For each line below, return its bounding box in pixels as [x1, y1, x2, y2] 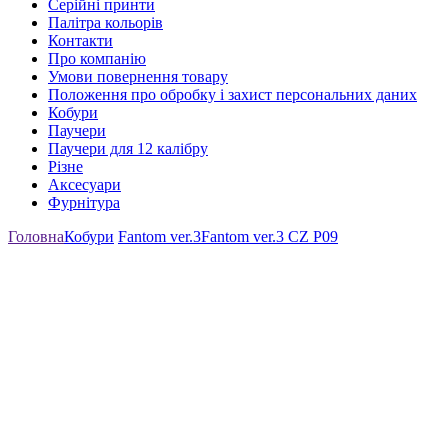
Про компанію [48, 49, 146, 67]
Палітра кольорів [48, 13, 163, 31]
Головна [8, 227, 64, 245]
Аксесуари [48, 175, 121, 193]
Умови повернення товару [48, 67, 228, 85]
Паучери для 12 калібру [48, 139, 208, 157]
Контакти [48, 31, 113, 49]
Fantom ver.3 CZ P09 [201, 227, 338, 245]
